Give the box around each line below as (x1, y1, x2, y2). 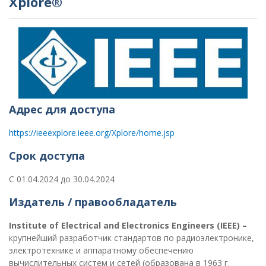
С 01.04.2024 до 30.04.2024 (9, 173, 115, 185)
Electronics (122, 219, 172, 231)
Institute (9, 219, 49, 231)
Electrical (61, 219, 103, 231)
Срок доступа (9, 148, 85, 163)
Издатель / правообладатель (9, 194, 177, 209)
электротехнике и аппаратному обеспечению (9, 244, 194, 256)
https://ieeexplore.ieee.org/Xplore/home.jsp (9, 126, 175, 138)
